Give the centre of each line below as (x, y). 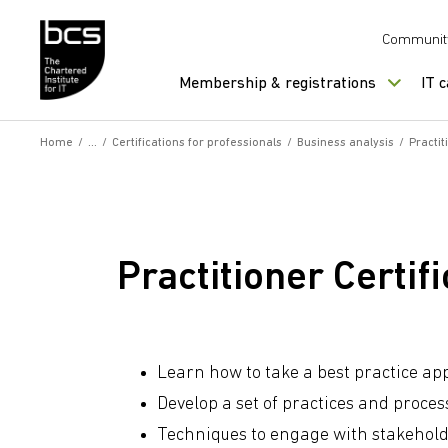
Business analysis (345, 143)
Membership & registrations (277, 84)
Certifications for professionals (197, 143)
